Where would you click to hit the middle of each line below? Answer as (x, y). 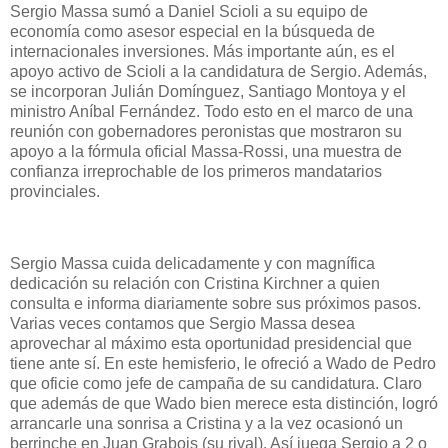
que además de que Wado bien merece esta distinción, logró (224, 403)
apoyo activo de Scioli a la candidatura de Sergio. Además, (218, 71)
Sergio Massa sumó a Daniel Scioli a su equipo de (189, 11)
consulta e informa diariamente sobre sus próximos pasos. (215, 303)
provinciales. (57, 191)
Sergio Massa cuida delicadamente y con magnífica (192, 263)
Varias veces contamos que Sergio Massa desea (182, 323)
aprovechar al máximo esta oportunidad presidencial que (211, 343)
